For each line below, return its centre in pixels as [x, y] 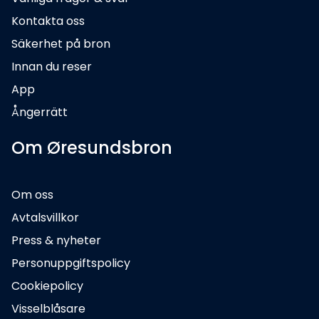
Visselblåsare [48, 309]
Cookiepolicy [47, 286]
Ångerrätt [40, 113]
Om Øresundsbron [92, 148]
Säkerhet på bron [61, 44]
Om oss [32, 195]
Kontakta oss [48, 21]
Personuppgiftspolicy [71, 263]
